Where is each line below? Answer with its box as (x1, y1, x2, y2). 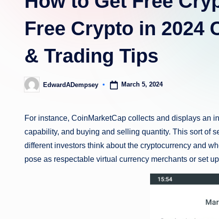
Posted (24, 84, 45, 91)
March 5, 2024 (121, 81, 163, 88)
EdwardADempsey (43, 81, 98, 88)
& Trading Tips (24, 45, 158, 66)
